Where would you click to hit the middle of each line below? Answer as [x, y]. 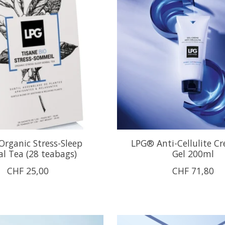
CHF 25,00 [28, 171]
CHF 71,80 [193, 171]
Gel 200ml [193, 153]
